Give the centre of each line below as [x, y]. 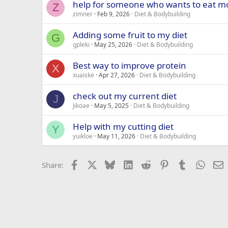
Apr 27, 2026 [117, 75]
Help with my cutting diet [123, 126]
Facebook [95, 164]
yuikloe [83, 136]
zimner [83, 14]
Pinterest [184, 164]
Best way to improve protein [130, 65]
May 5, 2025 [111, 105]
